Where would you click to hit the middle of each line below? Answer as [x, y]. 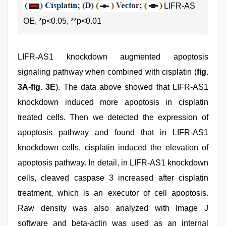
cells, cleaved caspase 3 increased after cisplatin [113, 178]
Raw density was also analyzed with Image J [113, 208]
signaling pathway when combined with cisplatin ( [107, 72]
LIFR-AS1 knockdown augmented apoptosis [113, 57]
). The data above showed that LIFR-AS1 [132, 87]
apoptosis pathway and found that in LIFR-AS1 [113, 133]
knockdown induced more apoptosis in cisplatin [113, 102]
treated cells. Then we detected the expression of [113, 118]
